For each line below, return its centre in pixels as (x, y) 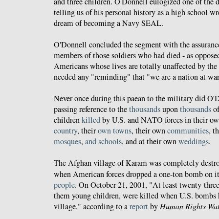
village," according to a (92, 207)
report (139, 207)
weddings (194, 142)
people (64, 185)
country (66, 131)
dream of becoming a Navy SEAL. (109, 23)
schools (110, 142)
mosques (67, 142)
